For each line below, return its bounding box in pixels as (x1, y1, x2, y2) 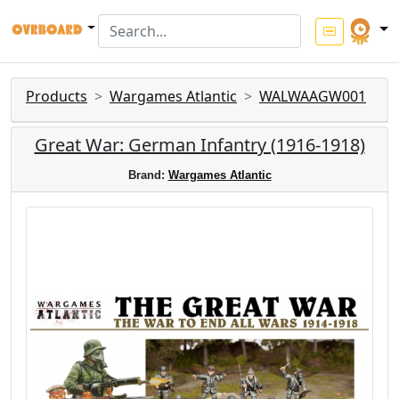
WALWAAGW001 (259, 86, 366, 106)
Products (26, 86, 87, 106)
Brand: (127, 168, 168, 182)
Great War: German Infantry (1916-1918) (34, 133, 365, 157)
